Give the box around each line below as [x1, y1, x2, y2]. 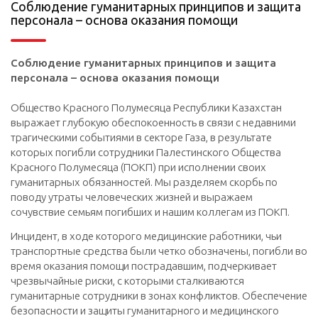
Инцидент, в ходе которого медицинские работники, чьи [11, 229, 282, 243]
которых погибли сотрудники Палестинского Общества [11, 146, 281, 160]
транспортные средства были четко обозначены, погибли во [11, 244, 307, 258]
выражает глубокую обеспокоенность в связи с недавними [11, 116, 296, 130]
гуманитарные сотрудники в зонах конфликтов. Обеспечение [11, 289, 307, 302]
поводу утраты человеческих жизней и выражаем [11, 191, 253, 204]
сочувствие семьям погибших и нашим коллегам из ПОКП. [11, 206, 290, 219]
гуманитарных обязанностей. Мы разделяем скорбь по [11, 176, 278, 190]
